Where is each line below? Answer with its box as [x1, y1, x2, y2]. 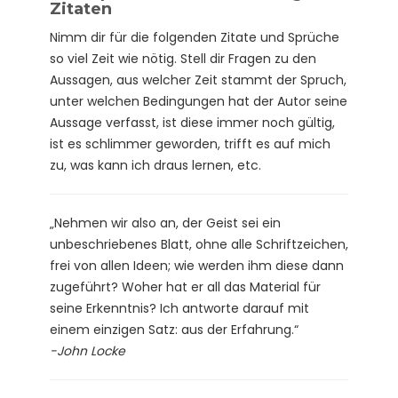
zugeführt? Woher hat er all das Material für [50, 277, 321, 296]
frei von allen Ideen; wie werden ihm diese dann [50, 256, 344, 275]
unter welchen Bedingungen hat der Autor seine [50, 92, 347, 110]
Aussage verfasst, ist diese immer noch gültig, [50, 113, 335, 131]
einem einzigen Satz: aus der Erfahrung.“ [50, 320, 298, 338]
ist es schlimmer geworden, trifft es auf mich [50, 134, 330, 153]
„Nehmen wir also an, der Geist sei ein [50, 213, 281, 232]
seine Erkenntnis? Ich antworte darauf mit [50, 298, 309, 317]
